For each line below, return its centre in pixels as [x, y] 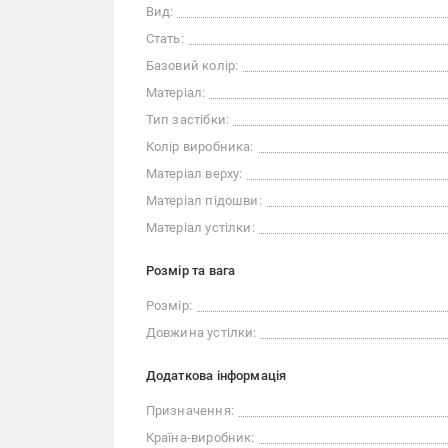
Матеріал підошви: [203, 200]
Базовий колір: [192, 65]
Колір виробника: [199, 146]
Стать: [164, 38]
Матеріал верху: [194, 173]
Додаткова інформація [216, 375]
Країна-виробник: [200, 437]
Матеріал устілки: [200, 227]
